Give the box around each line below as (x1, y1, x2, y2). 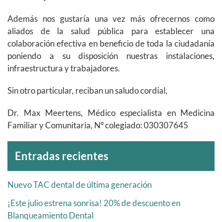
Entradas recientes (15, 149, 109, 163)
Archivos (7, 141, 35, 150)
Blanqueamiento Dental (7, 210, 94, 221)
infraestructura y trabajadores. (7, 63, 120, 74)
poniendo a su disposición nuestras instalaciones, (7, 51, 215, 61)
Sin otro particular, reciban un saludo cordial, (7, 85, 167, 96)
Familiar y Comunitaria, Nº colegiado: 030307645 (7, 120, 188, 131)
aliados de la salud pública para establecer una (7, 26, 215, 37)
